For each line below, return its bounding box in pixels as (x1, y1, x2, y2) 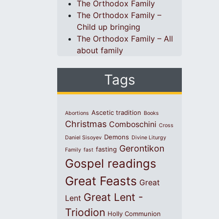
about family (77, 45, 123, 55)
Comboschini (109, 119, 156, 129)
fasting (96, 145, 117, 153)
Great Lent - (84, 190, 143, 203)
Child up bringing (77, 22, 140, 32)
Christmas (65, 118, 107, 129)
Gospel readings (65, 156, 156, 171)
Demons (104, 132, 129, 141)
